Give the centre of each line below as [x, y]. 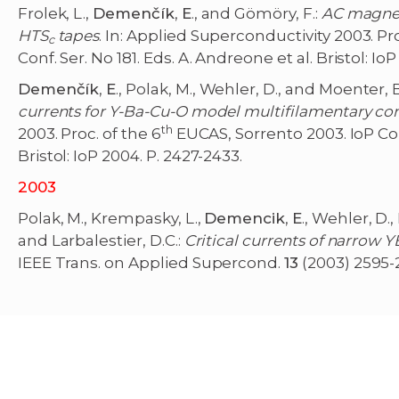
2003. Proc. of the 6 [89, 134]
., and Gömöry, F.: [256, 14]
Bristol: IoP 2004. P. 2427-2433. [130, 156]
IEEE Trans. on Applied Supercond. [151, 263]
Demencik [245, 219]
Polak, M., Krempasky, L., [111, 219]
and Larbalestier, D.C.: [101, 241]
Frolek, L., [55, 14]
